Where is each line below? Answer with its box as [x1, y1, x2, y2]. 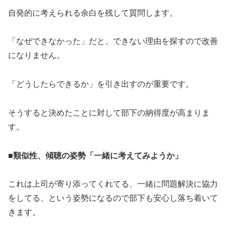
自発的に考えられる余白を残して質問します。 [8, 8, 178, 17]
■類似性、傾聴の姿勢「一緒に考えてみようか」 [8, 151, 183, 160]
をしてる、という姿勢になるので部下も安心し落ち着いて [8, 194, 218, 203]
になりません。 [8, 51, 65, 60]
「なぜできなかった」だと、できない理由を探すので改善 [8, 37, 218, 46]
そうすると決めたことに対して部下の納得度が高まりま [8, 108, 210, 117]
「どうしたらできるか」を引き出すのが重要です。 [8, 80, 194, 89]
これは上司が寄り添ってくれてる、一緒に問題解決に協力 [8, 180, 218, 189]
